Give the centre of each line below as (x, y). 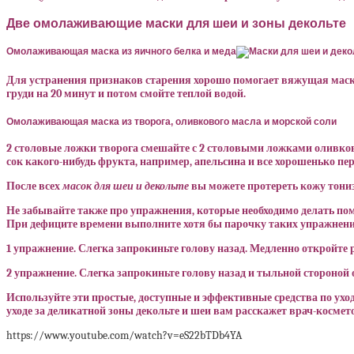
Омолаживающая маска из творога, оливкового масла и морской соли (171, 121)
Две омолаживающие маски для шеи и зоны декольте (176, 23)
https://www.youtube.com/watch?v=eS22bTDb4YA (124, 336)
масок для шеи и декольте (126, 186)
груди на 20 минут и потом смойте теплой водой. (126, 94)
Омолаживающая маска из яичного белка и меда (121, 51)
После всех (34, 186)
